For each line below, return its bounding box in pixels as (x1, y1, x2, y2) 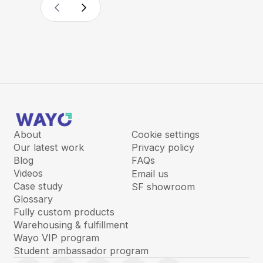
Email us (131, 167, 168, 180)
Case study (13, 180, 63, 193)
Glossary (13, 193, 53, 205)
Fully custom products (13, 206, 114, 218)
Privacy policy (131, 141, 194, 154)
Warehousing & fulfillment (13, 219, 129, 231)
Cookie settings (131, 129, 200, 141)
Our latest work (13, 141, 84, 154)
